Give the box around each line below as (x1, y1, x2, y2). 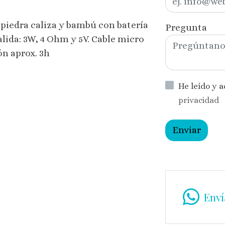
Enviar (172, 125, 201, 136)
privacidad (178, 95, 219, 105)
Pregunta (165, 22, 207, 33)
